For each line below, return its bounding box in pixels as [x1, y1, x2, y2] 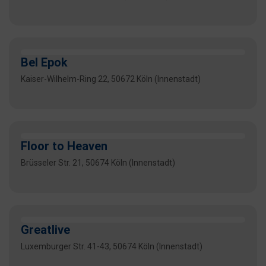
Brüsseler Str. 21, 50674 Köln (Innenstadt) [21, 158, 175, 168]
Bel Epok [21, 55, 68, 70]
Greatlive [21, 223, 70, 237]
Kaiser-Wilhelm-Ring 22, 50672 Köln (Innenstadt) [21, 74, 201, 84]
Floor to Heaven [21, 139, 107, 154]
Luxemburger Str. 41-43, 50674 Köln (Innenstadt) [21, 242, 202, 252]
